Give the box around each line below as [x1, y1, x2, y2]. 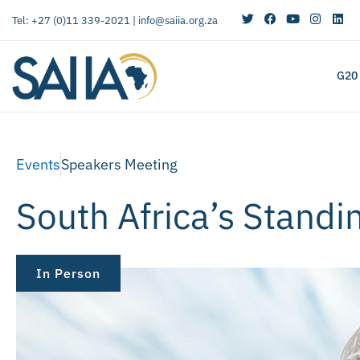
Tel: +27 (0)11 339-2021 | [12, 13, 138, 27]
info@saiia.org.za [138, 13, 218, 27]
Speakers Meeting [61, 154, 178, 174]
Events [16, 154, 60, 174]
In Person [36, 264, 100, 281]
